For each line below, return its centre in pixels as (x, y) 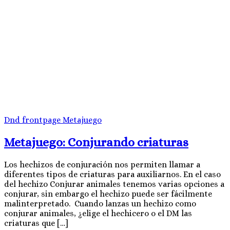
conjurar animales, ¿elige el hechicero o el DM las (98, 213)
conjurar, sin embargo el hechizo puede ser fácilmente (108, 194)
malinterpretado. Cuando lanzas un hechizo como (100, 203)
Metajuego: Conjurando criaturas (96, 142)
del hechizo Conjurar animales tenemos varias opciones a (114, 184)
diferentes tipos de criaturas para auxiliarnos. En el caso (112, 174)
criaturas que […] (36, 223)
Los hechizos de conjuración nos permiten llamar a (102, 164)
